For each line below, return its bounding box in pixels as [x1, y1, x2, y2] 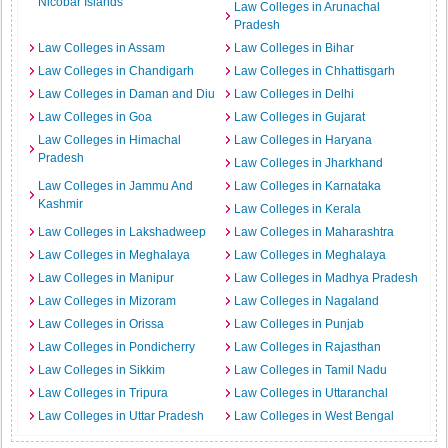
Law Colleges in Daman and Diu [38, 87, 216, 101]
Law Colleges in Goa [38, 110, 153, 124]
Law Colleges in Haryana [234, 133, 372, 147]
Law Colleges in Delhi [234, 87, 354, 101]
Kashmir [38, 197, 84, 211]
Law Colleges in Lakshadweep [38, 225, 207, 239]
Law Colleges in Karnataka [234, 179, 381, 193]
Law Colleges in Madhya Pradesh [234, 271, 418, 285]
